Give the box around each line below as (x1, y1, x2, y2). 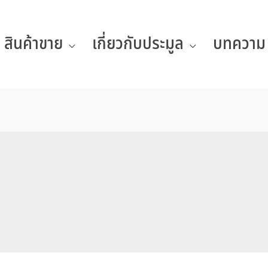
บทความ (213, 31, 266, 57)
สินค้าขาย (4, 31, 63, 57)
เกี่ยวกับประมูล (92, 31, 184, 57)
